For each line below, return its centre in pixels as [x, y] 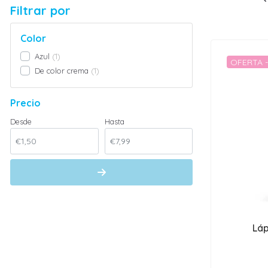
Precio [25, 103]
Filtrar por [40, 11]
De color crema [62, 71]
